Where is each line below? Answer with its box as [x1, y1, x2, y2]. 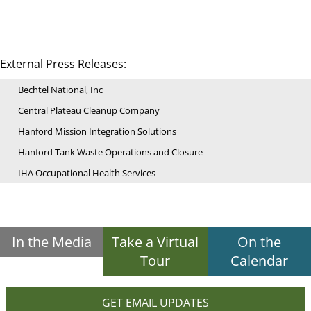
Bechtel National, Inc [18, 83, 103, 96]
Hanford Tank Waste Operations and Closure [18, 146, 203, 159]
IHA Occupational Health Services [18, 167, 155, 180]
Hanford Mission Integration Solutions [18, 125, 176, 138]
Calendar [230, 251, 288, 271]
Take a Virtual [112, 233, 199, 252]
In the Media [12, 233, 92, 252]
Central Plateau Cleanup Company [18, 104, 160, 117]
